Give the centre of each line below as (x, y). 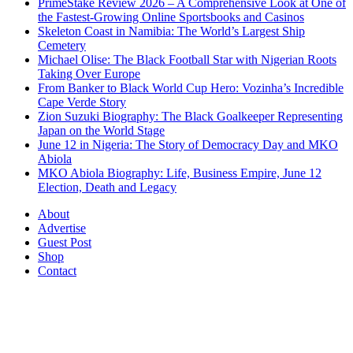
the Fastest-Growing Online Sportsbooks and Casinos (171, 17)
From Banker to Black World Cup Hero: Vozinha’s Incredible (191, 88)
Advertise (62, 228)
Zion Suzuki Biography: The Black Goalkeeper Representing (190, 116)
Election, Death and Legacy (107, 187)
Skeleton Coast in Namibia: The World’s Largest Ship (171, 31)
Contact (57, 271)
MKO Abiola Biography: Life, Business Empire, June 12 (180, 173)
